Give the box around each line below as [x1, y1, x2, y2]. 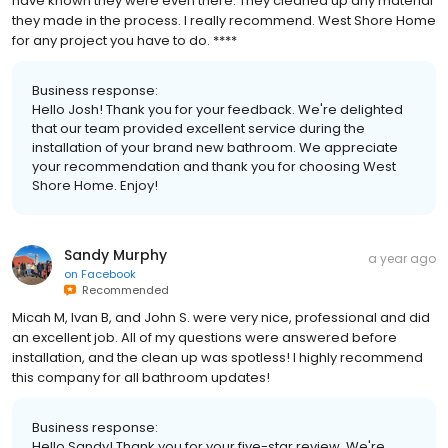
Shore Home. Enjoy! [32, 175, 158, 195]
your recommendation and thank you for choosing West [32, 156, 396, 176]
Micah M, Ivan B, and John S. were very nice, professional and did [12, 307, 430, 327]
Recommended [76, 281, 169, 298]
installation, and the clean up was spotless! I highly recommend [12, 347, 423, 367]
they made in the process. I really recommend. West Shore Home [12, 10, 436, 30]
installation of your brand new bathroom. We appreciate [32, 137, 398, 157]
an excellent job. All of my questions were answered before [12, 327, 397, 347]
